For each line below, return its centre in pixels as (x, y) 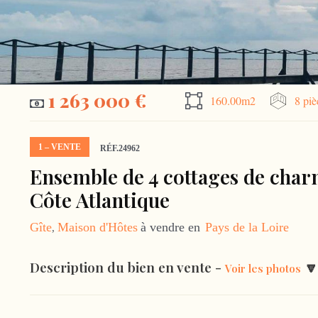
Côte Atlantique (100, 200)
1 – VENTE (60, 147)
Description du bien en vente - (127, 267)
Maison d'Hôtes (98, 227)
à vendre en (172, 227)
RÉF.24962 (120, 148)
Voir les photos (263, 268)
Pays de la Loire (247, 227)
